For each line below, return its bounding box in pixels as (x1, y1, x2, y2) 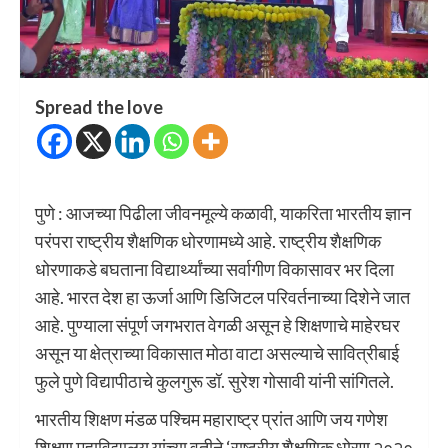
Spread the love (35, 95, 163, 118)
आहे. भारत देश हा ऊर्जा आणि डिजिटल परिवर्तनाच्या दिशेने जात (35, 285, 410, 308)
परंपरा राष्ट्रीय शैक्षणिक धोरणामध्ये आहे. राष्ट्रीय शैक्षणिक (35, 229, 381, 252)
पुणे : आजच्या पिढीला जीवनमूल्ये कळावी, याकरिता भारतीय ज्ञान (35, 201, 411, 224)
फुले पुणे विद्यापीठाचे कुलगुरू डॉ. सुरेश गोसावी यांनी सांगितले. (35, 369, 394, 392)
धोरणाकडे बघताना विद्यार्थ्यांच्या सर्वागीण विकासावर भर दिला (35, 257, 394, 280)
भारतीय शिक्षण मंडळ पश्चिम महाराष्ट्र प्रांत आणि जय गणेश (35, 407, 388, 430)
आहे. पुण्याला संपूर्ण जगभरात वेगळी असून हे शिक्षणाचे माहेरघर (35, 313, 400, 336)
